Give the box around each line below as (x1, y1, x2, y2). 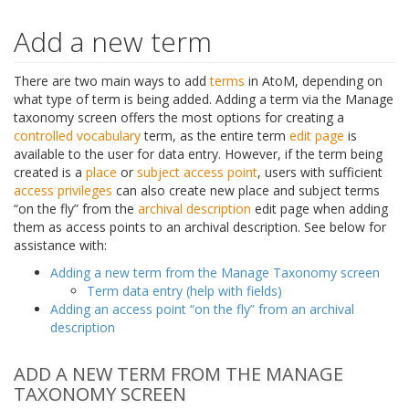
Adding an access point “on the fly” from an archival (50, 299, 354, 318)
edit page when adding (251, 199, 388, 217)
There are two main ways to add (14, 71, 210, 89)
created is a (14, 163, 86, 181)
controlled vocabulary (14, 126, 141, 144)
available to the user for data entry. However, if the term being (14, 144, 383, 163)
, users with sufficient (257, 163, 383, 181)
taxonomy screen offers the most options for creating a (14, 108, 344, 126)
